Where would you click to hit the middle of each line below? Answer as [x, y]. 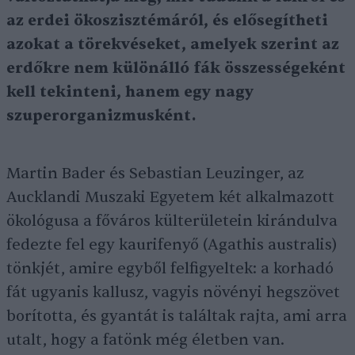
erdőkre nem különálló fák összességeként [176, 69]
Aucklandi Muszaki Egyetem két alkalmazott [170, 198]
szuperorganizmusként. [101, 116]
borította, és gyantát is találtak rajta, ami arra [177, 317]
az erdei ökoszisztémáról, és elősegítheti [167, 21]
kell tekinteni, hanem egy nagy [130, 92]
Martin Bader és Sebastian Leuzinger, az [155, 174]
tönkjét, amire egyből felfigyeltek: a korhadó [170, 269]
